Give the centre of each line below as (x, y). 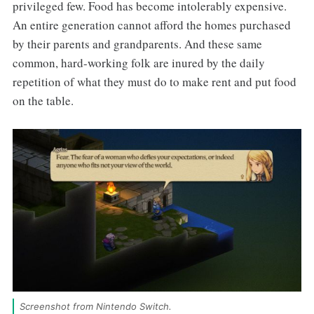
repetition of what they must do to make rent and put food (154, 82)
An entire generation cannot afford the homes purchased (151, 25)
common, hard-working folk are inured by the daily (138, 63)
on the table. (43, 101)
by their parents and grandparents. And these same (137, 44)
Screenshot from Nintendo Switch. (97, 307)
